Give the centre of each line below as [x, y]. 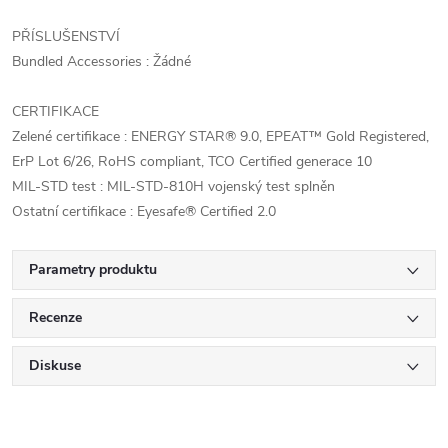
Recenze [55, 317]
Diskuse [55, 365]
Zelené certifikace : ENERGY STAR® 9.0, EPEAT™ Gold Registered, [220, 136]
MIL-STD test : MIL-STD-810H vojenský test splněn [173, 186]
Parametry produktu [93, 269]
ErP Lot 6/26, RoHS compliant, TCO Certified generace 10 [192, 161]
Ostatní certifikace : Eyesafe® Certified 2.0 [144, 211]
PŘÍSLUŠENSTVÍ [66, 36]
